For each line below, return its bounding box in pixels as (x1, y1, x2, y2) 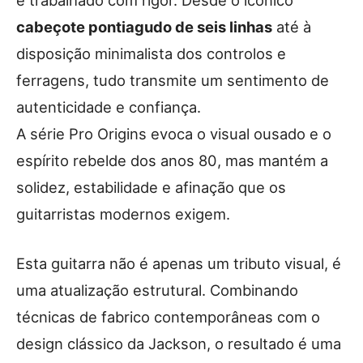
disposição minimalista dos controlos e (16, 44, 286, 62)
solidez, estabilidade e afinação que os (16, 177, 286, 196)
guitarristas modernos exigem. (16, 204, 230, 223)
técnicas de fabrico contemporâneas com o (16, 307, 320, 326)
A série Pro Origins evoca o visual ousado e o (16, 124, 331, 143)
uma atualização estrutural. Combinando (16, 280, 298, 299)
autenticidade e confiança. (16, 97, 201, 116)
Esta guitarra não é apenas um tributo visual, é (16, 254, 341, 272)
